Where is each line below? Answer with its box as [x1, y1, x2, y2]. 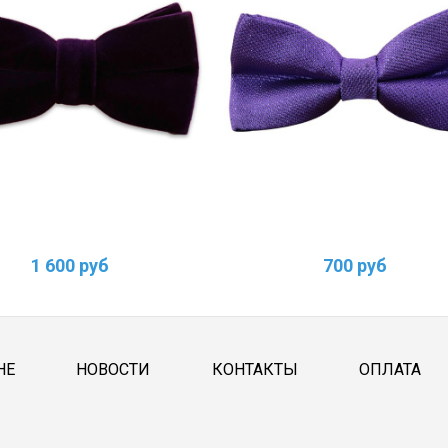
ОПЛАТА [359, 360, 422, 380]
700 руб [323, 255, 387, 277]
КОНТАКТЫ [211, 360, 298, 380]
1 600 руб [31, 255, 109, 277]
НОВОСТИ [76, 360, 151, 380]
